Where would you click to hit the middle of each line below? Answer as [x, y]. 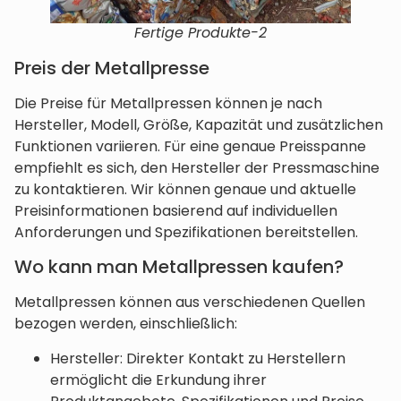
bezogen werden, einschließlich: [126, 324]
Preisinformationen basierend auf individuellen [176, 210]
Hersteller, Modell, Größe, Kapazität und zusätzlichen [199, 124]
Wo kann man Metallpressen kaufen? [179, 267]
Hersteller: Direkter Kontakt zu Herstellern [198, 358]
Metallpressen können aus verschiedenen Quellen [190, 303]
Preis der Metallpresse [112, 68]
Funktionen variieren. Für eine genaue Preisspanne [190, 146]
